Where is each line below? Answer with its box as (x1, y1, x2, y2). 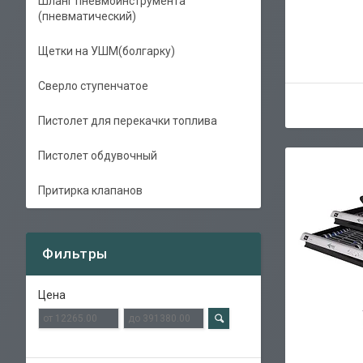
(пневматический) (38, 10, 136, 23)
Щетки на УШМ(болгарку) (38, 45, 175, 58)
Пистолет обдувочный (38, 149, 157, 162)
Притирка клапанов (38, 184, 143, 197)
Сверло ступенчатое (38, 79, 148, 92)
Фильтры (42, 246, 108, 262)
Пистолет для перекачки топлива (38, 114, 217, 127)
